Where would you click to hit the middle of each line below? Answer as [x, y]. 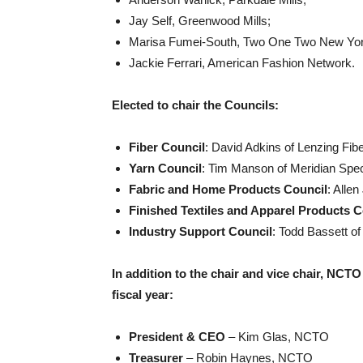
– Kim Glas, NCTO [277, 337]
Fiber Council [167, 147]
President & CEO [177, 337]
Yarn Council [165, 168]
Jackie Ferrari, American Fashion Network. [242, 63]
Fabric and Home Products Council [228, 189]
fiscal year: [143, 295]
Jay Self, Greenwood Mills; [200, 21]
